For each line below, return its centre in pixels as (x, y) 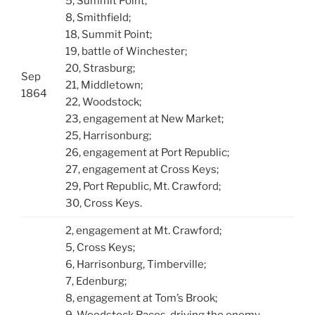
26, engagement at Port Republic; (147, 152)
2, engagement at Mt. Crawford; (143, 230)
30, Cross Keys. (103, 203)
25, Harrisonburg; (108, 135)
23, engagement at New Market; (144, 118)
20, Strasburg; (100, 68)
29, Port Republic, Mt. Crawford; (143, 186)
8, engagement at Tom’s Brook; (141, 298)
